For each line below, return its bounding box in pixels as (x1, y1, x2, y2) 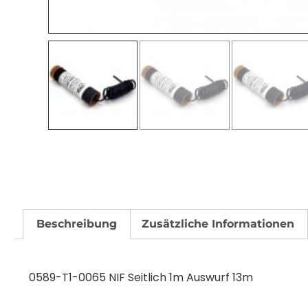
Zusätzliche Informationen (141, 217, 294, 231)
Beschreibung (36, 217, 118, 231)
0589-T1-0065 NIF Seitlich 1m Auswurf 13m (29, 269, 253, 285)
